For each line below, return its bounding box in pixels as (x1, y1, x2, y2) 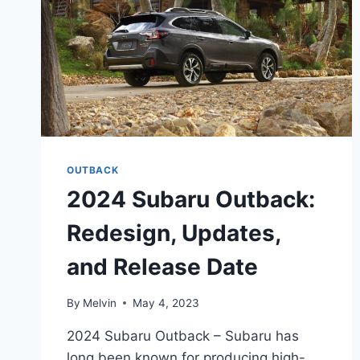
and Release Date (67, 253, 258, 281)
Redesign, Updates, (67, 219, 280, 247)
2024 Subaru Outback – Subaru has (67, 327, 299, 344)
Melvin (83, 296, 117, 309)
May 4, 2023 (133, 296, 200, 309)
